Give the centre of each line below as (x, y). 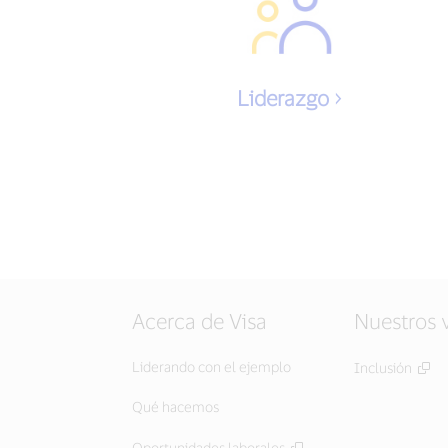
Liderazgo (283, 97)
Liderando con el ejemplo (211, 366)
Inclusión (383, 367)
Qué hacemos (175, 406)
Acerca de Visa (199, 320)
